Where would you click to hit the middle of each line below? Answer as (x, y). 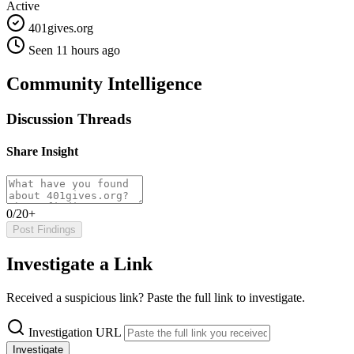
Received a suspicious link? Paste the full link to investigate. (156, 298)
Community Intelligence (104, 83)
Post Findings (44, 230)
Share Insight (42, 151)
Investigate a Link (79, 264)
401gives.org (59, 28)
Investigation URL (75, 333)
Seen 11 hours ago (74, 50)
